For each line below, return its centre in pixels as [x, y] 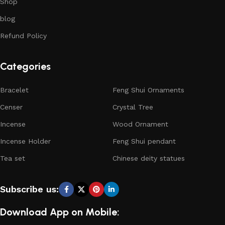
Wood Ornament [140, 124]
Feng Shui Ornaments [148, 90]
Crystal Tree [133, 107]
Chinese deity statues [149, 158]
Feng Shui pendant [144, 141]
